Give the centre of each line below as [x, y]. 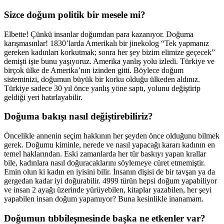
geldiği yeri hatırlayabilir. [43, 97]
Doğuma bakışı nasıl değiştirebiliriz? [78, 116]
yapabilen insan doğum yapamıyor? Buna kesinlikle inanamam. [104, 199]
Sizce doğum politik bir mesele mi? [75, 15]
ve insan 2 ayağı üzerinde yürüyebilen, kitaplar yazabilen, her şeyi [108, 190]
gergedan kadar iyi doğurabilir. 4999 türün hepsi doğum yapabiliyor [110, 181]
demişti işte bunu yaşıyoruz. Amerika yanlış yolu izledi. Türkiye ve [109, 61]
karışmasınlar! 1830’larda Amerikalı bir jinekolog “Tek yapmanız [106, 43]
